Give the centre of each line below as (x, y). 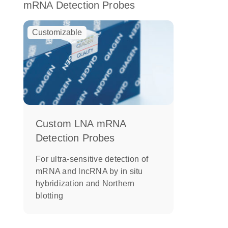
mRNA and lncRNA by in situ (89, 171)
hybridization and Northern (85, 183)
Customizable (57, 32)
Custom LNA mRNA (81, 123)
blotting (49, 195)
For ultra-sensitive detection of (92, 159)
